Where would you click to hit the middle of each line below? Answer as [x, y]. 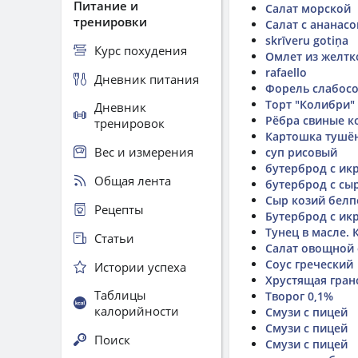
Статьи [114, 238]
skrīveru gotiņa [307, 40]
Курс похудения [141, 50]
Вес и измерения [144, 151]
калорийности [137, 311]
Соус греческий [309, 264]
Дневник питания [147, 79]
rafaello [286, 72]
